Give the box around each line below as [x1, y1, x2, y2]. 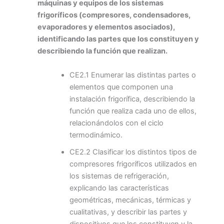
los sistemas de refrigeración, [69, 171, 169, 180]
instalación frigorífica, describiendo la [69, 94, 195, 103]
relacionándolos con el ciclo [69, 118, 163, 127]
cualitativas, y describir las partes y [69, 207, 187, 216]
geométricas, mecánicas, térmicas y [69, 195, 191, 204]
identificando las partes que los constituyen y [37, 34, 199, 44]
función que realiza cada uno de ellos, [69, 106, 196, 115]
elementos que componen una [69, 82, 173, 91]
